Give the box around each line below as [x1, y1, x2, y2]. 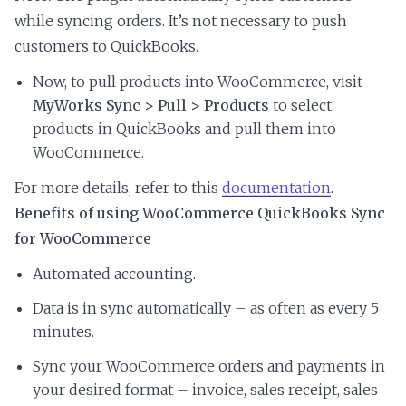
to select [269, 95, 332, 114]
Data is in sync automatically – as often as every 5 [33, 298, 379, 317]
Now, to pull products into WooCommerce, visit [33, 72, 362, 91]
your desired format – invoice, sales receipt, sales [33, 380, 378, 399]
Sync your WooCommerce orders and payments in [33, 356, 385, 375]
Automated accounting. [33, 264, 196, 283]
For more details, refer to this [14, 178, 222, 197]
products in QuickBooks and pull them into [33, 119, 336, 138]
